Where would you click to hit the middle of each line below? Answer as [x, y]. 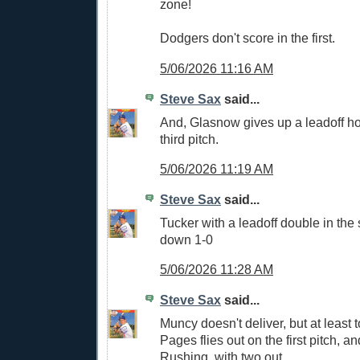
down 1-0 [186, 239]
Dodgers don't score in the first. [247, 38]
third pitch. [189, 139]
